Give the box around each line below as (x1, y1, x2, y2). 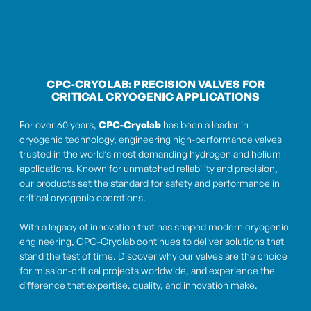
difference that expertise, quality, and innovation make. (19, 279, 258, 292)
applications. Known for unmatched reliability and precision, (19, 162, 278, 175)
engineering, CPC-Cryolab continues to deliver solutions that (19, 235, 284, 248)
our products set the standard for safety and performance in (19, 177, 280, 190)
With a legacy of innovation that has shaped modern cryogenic (19, 221, 289, 233)
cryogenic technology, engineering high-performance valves (19, 133, 282, 146)
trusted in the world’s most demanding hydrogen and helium (19, 148, 281, 160)
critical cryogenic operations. (19, 192, 146, 204)
